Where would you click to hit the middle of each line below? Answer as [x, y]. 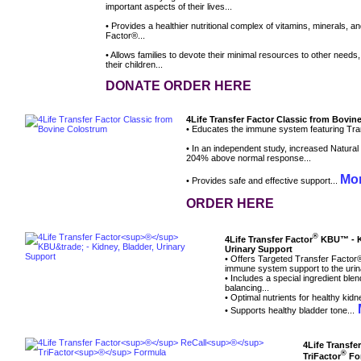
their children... [134, 65]
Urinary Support [259, 249]
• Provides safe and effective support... [263, 181]
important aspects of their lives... [169, 7]
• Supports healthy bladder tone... [290, 310]
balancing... [247, 287]
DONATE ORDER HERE [178, 86]
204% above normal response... [249, 158]
